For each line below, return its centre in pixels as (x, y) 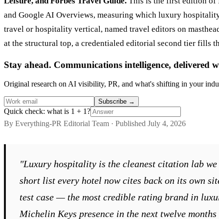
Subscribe (113, 101)
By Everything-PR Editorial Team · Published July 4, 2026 (95, 123)
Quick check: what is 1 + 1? (47, 111)
